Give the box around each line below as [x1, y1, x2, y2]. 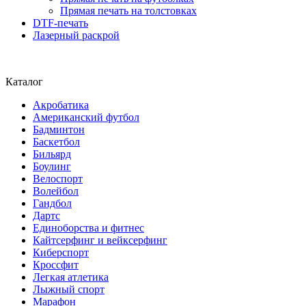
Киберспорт [33, 247, 89, 259]
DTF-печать [33, 17, 88, 29]
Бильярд [33, 148, 71, 161]
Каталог [5, 76, 43, 88]
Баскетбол [33, 136, 80, 148]
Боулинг [33, 161, 71, 173]
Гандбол [33, 197, 72, 210]
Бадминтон [33, 124, 85, 136]
